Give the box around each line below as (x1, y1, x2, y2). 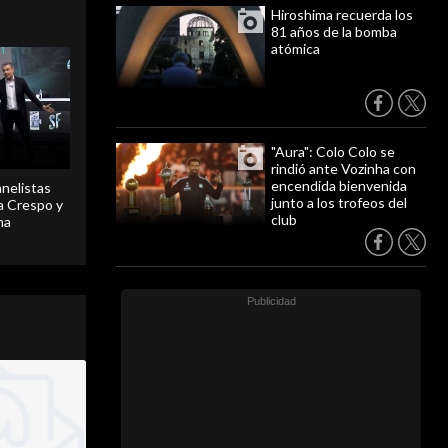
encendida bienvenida (271, 177, 407, 194)
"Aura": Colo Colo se (271, 143, 395, 160)
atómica (271, 40, 320, 57)
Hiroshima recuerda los (271, 6, 413, 23)
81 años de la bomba (271, 23, 397, 40)
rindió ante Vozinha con (271, 160, 416, 177)
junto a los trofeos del (271, 194, 407, 211)
